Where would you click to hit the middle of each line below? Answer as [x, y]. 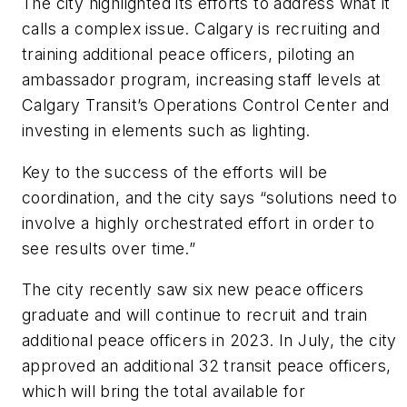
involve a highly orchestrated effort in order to [199, 223]
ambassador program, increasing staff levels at [202, 79]
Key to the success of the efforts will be [175, 172]
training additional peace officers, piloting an [189, 54]
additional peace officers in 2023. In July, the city [209, 341]
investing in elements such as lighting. [166, 130]
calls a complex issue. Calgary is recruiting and [201, 28]
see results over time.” [109, 248]
